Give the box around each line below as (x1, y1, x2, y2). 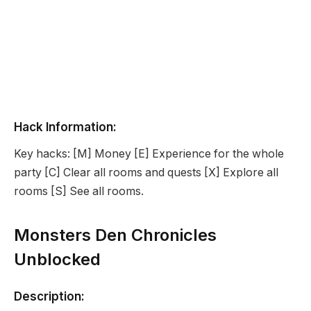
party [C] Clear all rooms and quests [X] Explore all (14, 165, 278, 179)
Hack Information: (14, 119, 117, 134)
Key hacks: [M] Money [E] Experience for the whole (14, 146, 284, 160)
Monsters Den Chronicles (14, 224, 217, 245)
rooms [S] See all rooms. (14, 184, 144, 198)
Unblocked (14, 249, 101, 269)
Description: (14, 288, 85, 303)
